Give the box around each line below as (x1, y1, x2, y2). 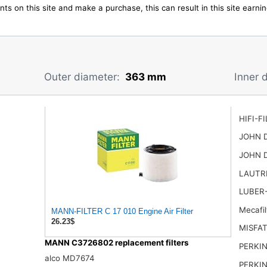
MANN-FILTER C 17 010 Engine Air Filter (51, 207, 193, 216)
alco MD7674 (44, 253, 95, 263)
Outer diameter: (44, 70, 120, 83)
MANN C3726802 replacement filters (44, 238, 188, 248)
